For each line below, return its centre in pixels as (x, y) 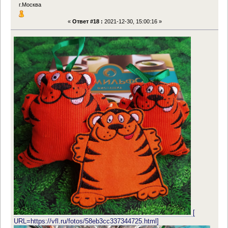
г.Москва (30, 5)
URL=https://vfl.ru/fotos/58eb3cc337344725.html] (87, 221)
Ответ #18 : (87, 22)
